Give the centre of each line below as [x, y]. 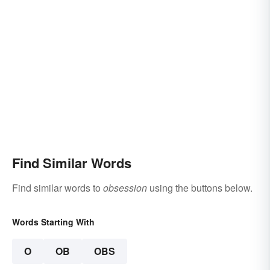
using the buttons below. [200, 187]
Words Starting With [53, 221]
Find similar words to [58, 187]
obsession [125, 187]
